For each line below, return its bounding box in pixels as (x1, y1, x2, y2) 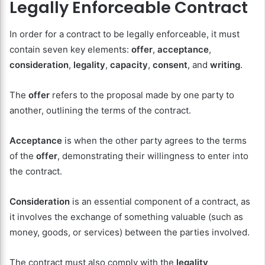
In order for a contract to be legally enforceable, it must (9, 28, 240, 40)
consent (153, 59, 188, 70)
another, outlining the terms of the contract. (9, 104, 191, 116)
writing (210, 59, 240, 70)
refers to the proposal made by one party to (50, 89, 234, 101)
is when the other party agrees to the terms (62, 134, 247, 146)
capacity (110, 59, 148, 70)
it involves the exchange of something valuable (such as (9, 211, 243, 222)
